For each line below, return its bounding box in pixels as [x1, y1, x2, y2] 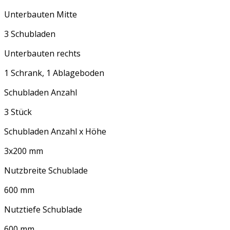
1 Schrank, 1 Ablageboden [4, 67, 104, 79]
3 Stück [4, 106, 32, 118]
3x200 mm [4, 145, 43, 157]
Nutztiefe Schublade [4, 204, 82, 216]
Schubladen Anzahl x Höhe [4, 126, 106, 138]
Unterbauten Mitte [4, 9, 77, 21]
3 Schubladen [4, 28, 55, 40]
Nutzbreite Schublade [4, 165, 88, 177]
